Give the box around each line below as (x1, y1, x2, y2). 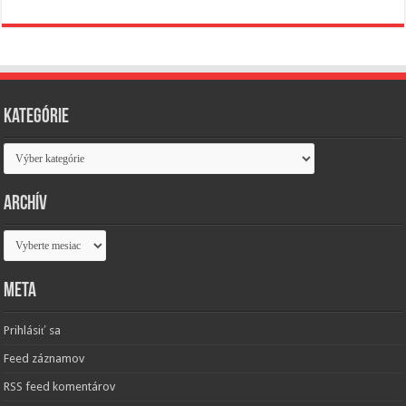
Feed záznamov (4, 351, 85, 365)
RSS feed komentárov (4, 379, 116, 393)
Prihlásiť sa (4, 323, 62, 337)
